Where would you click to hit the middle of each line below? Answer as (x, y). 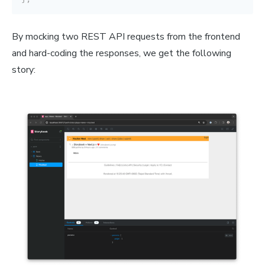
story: (24, 70)
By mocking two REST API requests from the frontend (126, 37)
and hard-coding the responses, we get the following (122, 54)
